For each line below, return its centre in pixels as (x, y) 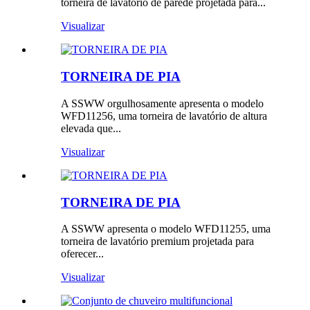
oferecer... (82, 254)
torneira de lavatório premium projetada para (157, 241)
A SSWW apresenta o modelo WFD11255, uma (166, 229)
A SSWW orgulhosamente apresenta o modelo (162, 103)
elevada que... (91, 128)
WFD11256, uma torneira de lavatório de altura (164, 116)
